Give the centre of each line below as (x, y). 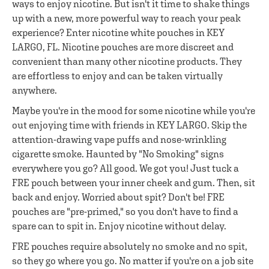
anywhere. (35, 90)
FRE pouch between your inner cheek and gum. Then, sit (134, 183)
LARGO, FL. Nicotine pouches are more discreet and (123, 47)
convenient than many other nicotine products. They (127, 61)
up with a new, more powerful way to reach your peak (126, 18)
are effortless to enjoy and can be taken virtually (117, 76)
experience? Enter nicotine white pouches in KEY (118, 32)
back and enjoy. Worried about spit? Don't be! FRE (118, 197)
